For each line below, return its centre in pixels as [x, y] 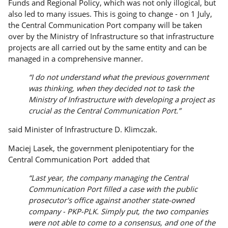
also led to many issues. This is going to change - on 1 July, [110, 13]
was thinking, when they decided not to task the [111, 88]
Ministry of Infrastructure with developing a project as [122, 99]
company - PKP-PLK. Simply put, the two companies [119, 211]
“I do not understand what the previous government [119, 77]
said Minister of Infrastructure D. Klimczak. [83, 130]
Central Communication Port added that [79, 159]
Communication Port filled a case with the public [113, 189]
